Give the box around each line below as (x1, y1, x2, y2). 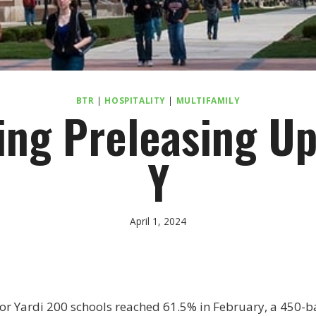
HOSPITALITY (104, 94, 166, 106)
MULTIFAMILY (176, 94, 241, 106)
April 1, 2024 (130, 214, 186, 229)
